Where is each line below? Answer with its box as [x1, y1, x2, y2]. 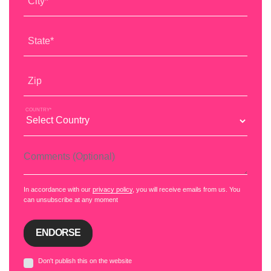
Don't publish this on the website [38, 256, 132, 264]
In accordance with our [24, 185, 93, 193]
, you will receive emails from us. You [132, 185, 240, 193]
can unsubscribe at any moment [24, 195, 118, 203]
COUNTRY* [25, 106, 51, 113]
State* [28, 35, 54, 46]
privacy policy [93, 185, 132, 193]
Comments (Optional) [23, 146, 105, 156]
